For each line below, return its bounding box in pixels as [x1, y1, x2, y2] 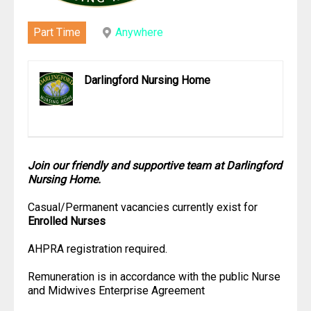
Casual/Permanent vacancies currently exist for [28, 200, 258, 214]
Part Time [33, 25, 81, 39]
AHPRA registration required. [28, 242, 167, 255]
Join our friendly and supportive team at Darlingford [28, 158, 282, 172]
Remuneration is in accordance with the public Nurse [28, 269, 280, 283]
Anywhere [115, 25, 163, 39]
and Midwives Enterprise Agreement [28, 283, 205, 297]
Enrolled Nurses [28, 214, 106, 228]
